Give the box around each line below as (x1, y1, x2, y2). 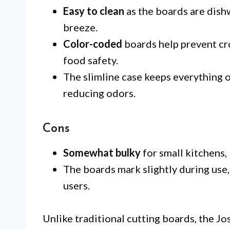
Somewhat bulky (63, 146, 141, 159)
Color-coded (63, 37, 122, 50)
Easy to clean (63, 5, 124, 17)
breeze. (63, 21, 98, 34)
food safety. (63, 54, 118, 67)
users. (63, 179, 90, 192)
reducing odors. (63, 87, 136, 100)
